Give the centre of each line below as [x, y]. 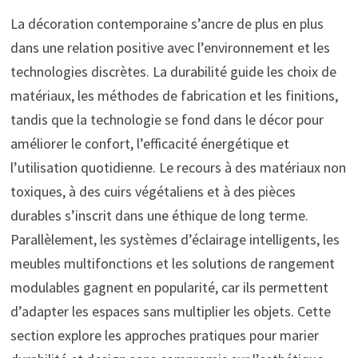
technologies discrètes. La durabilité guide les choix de [173, 71]
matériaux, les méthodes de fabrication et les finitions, [174, 95]
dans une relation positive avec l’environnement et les [170, 47]
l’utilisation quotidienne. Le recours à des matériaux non [178, 167]
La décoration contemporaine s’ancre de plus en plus [167, 23]
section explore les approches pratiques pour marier [164, 335]
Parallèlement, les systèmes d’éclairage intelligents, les [175, 239]
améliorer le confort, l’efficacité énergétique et [149, 143]
